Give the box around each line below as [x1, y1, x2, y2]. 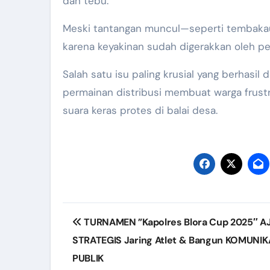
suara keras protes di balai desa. [63, 103, 218, 117]
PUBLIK [72, 251, 104, 265]
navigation [62, 227, 157, 251]
